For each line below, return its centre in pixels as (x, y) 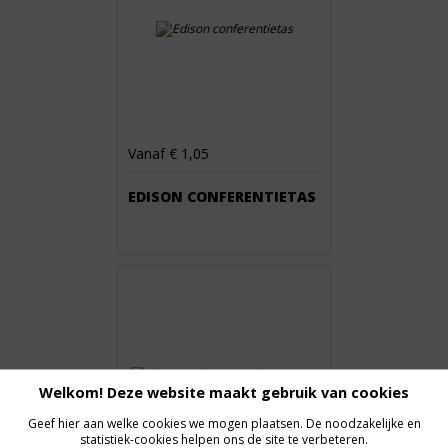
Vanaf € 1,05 (168, 153)
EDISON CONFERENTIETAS (222, 196)
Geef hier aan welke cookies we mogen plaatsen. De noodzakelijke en (224, 423)
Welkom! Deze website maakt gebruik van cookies (224, 392)
